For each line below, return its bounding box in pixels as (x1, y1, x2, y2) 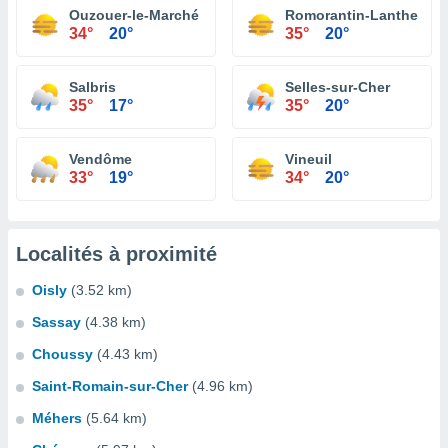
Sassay (32, 314, 81, 330)
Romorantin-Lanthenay (285, 7, 443, 23)
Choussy (32, 346, 93, 362)
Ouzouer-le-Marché (69, 7, 199, 23)
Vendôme (69, 151, 132, 167)
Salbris (69, 79, 116, 95)
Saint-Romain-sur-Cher (32, 378, 188, 394)
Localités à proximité (16, 243, 217, 265)
